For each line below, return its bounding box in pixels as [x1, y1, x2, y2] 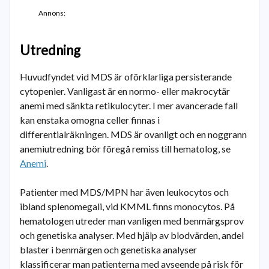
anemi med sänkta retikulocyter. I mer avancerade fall [20, 100, 238, 111]
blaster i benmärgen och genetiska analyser [20, 244, 197, 255]
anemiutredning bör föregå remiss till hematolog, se [20, 143, 231, 154]
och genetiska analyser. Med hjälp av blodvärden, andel [20, 229, 244, 241]
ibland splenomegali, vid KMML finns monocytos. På [20, 201, 235, 212]
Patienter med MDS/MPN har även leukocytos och [20, 186, 229, 198]
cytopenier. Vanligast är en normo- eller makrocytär [20, 85, 230, 97]
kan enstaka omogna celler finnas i [20, 114, 160, 125]
